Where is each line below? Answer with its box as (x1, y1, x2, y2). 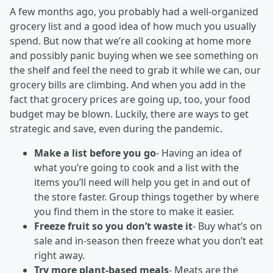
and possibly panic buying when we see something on (10, 49, 258, 62)
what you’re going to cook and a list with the (34, 161, 239, 174)
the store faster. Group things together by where (34, 190, 259, 204)
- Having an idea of (156, 146, 242, 160)
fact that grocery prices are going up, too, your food (10, 93, 250, 106)
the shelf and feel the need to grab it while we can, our (10, 63, 261, 77)
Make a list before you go (34, 146, 156, 160)
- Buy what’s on (193, 219, 262, 233)
